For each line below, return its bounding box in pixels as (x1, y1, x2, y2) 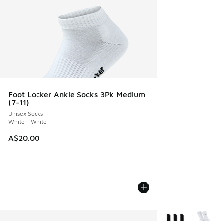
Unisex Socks (8, 110, 43, 117)
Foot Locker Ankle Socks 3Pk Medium (8, 90, 145, 99)
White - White (8, 118, 47, 125)
